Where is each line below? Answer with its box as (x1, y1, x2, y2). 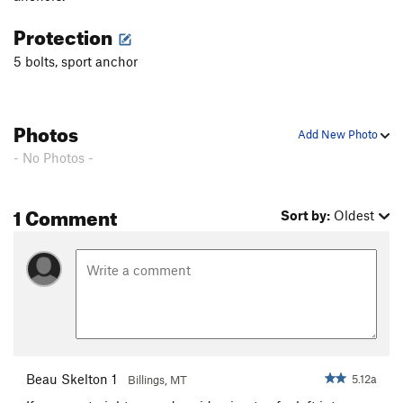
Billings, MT (128, 372, 187, 387)
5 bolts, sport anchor (13, 53, 138, 70)
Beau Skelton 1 (26, 370, 117, 387)
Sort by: (281, 207, 331, 224)
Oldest (334, 207, 375, 224)
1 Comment (13, 199, 117, 231)
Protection (13, 18, 116, 50)
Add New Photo (298, 127, 381, 142)
